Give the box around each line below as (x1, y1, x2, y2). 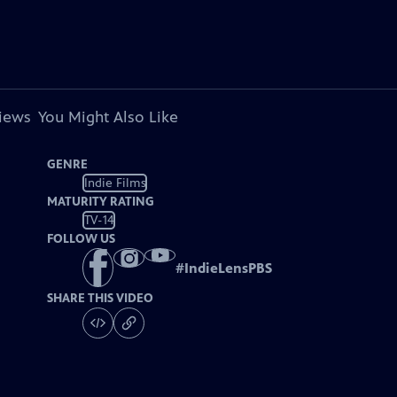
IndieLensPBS (184, 260, 273, 277)
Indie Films (83, 175, 146, 191)
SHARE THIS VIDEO (47, 291, 154, 307)
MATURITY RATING (47, 194, 155, 209)
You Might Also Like (37, 107, 178, 127)
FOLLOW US (47, 231, 116, 246)
